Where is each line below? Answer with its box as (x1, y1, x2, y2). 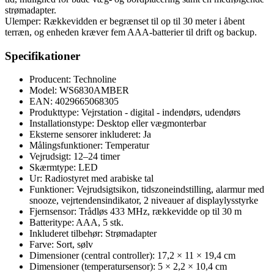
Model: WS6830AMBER (29, 85, 129, 96)
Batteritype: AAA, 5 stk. (29, 217, 124, 228)
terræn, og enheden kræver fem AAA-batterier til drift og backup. (5, 26, 257, 37)
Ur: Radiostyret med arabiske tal (29, 173, 154, 184)
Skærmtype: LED (29, 162, 98, 173)
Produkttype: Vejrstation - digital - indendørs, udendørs (29, 107, 240, 118)
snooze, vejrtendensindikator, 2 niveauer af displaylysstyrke (29, 195, 258, 206)
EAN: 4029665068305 (29, 96, 119, 107)
